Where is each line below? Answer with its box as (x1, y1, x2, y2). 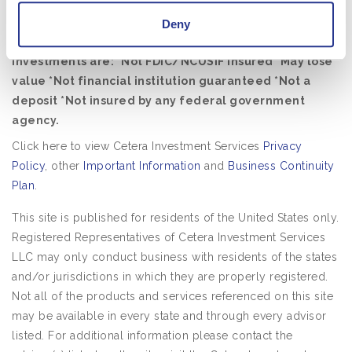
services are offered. (12, 23, 162, 35)
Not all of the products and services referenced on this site (12, 290, 333, 302)
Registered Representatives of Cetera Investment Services (12, 231, 325, 244)
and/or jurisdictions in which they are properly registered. (12, 270, 328, 283)
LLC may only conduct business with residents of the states (12, 251, 337, 263)
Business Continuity (228, 159, 335, 172)
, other (45, 159, 83, 172)
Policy (12, 159, 45, 172)
